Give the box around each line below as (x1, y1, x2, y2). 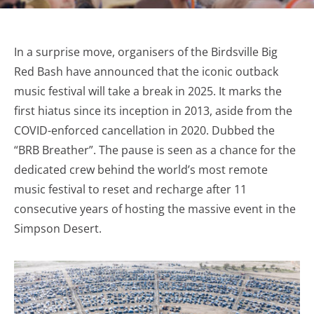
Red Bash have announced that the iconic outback (14, 64, 278, 79)
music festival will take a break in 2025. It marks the (14, 83, 282, 99)
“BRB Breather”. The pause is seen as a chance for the (14, 142, 296, 158)
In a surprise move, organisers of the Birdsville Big (14, 44, 278, 60)
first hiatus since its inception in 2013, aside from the (14, 103, 292, 118)
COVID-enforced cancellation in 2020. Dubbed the (14, 123, 275, 138)
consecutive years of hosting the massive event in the (14, 201, 296, 217)
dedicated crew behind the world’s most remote (14, 162, 268, 177)
